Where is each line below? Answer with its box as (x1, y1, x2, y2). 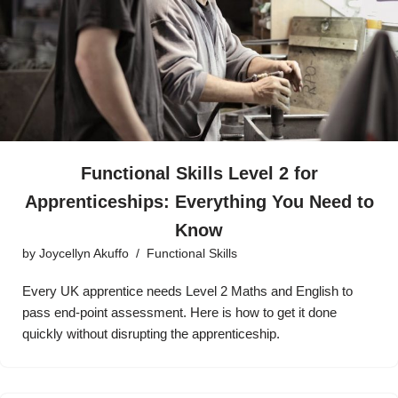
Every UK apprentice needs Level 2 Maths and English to (22, 283, 353, 298)
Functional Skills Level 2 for (80, 163, 318, 183)
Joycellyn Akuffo (39, 246, 129, 260)
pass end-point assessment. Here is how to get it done (22, 304, 337, 320)
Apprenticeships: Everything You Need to (24, 191, 374, 211)
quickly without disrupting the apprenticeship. (22, 325, 280, 341)
